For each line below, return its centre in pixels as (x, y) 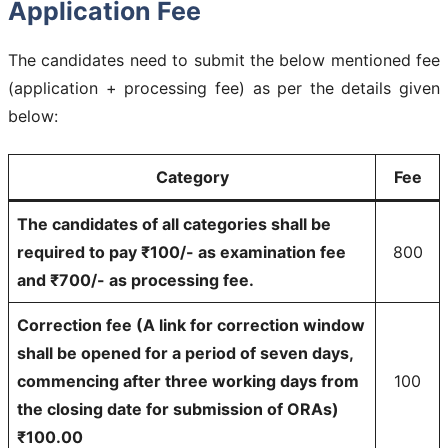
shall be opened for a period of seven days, (185, 352)
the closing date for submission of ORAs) (178, 408)
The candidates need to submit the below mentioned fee (224, 59)
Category (192, 176)
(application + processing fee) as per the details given (224, 87)
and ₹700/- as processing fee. (135, 279)
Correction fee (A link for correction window (191, 324)
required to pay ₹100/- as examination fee (181, 251)
